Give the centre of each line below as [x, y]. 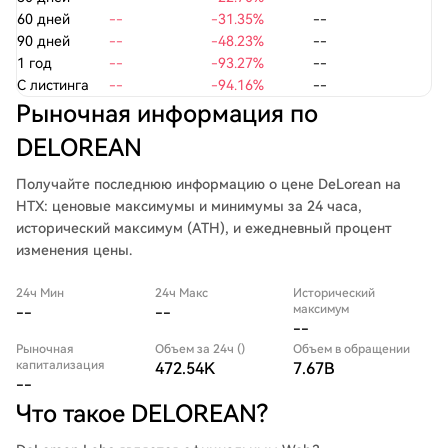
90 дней [43, 41]
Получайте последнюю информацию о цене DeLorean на [208, 184]
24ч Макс [181, 293]
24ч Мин [40, 293]
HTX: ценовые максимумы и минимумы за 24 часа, [189, 206]
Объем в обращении [352, 349]
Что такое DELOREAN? [142, 414]
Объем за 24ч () [199, 349]
